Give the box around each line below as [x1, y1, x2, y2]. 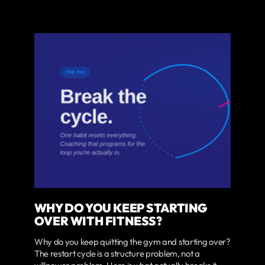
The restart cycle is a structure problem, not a [34, 247, 200, 259]
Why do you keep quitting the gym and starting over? [34, 235, 231, 247]
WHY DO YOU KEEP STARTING [34, 199, 208, 215]
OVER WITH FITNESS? [34, 212, 162, 228]
